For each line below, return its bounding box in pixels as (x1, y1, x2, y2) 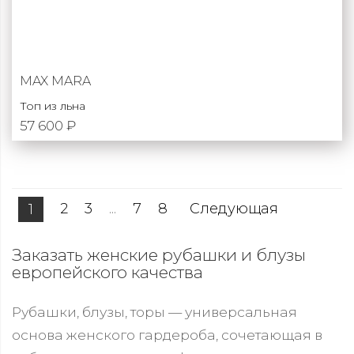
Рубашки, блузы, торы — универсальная (12, 303, 297, 320)
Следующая (190, 200, 278, 217)
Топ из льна (20, 99, 85, 113)
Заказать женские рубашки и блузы (12, 244, 306, 265)
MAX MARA (20, 73, 91, 88)
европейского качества (12, 262, 203, 282)
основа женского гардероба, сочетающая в (12, 326, 322, 343)
